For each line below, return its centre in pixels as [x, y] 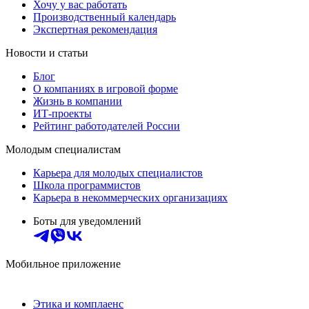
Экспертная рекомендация [95, 30]
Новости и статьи [47, 53]
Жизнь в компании [78, 101]
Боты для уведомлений [87, 221]
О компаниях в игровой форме [106, 89]
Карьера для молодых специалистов [118, 173]
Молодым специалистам [63, 150]
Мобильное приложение [63, 264]
